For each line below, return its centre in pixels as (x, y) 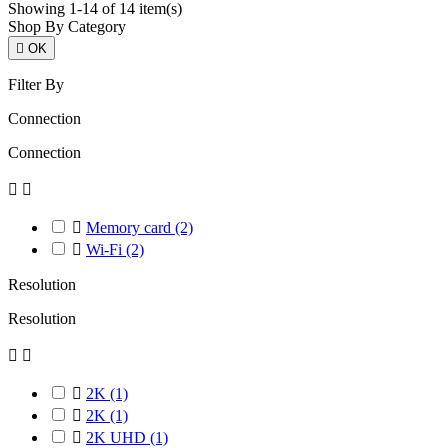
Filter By (36, 85)
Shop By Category (67, 27)
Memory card (130, 228)
